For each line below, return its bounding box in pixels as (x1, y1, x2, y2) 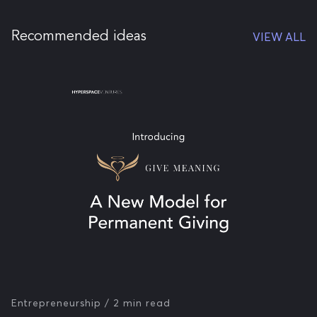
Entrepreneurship (11, 296, 101, 309)
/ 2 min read (105, 296, 171, 309)
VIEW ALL (253, 30, 306, 44)
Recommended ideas (11, 30, 146, 44)
